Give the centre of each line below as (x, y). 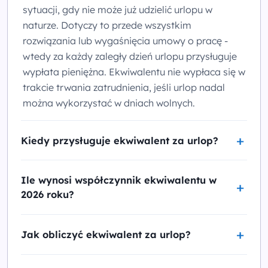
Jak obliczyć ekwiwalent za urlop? (106, 234)
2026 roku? (48, 195)
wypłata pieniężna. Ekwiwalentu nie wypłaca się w (134, 71)
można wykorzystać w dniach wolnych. (109, 103)
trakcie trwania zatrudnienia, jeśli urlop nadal (124, 87)
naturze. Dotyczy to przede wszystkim (107, 25)
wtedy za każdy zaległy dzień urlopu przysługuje (130, 56)
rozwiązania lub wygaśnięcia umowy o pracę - (126, 40)
